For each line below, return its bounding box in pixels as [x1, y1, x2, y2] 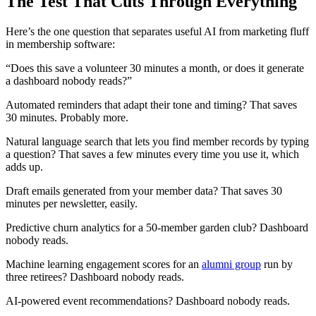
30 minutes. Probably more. [6, 111, 128, 123]
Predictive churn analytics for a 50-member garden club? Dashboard [6, 221, 308, 233]
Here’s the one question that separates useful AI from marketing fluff [6, 25, 309, 37]
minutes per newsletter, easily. [6, 197, 138, 209]
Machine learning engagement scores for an [6, 257, 202, 270]
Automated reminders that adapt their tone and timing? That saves [6, 98, 297, 111]
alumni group [202, 257, 261, 270]
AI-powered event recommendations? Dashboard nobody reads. [6, 294, 290, 307]
